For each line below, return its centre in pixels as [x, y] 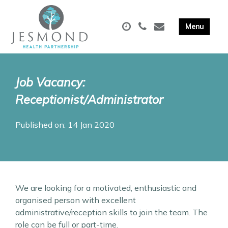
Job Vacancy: [50, 82]
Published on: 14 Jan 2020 [65, 125]
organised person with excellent [76, 200]
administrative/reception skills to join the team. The [111, 212]
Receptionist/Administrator [89, 100]
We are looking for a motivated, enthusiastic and [106, 188]
